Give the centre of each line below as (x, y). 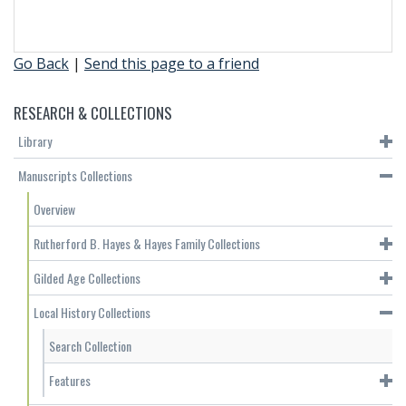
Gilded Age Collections (87, 278)
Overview (54, 209)
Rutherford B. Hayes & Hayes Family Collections (147, 244)
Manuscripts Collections (75, 176)
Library (35, 141)
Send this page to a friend (172, 64)
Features (70, 381)
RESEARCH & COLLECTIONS (93, 113)
